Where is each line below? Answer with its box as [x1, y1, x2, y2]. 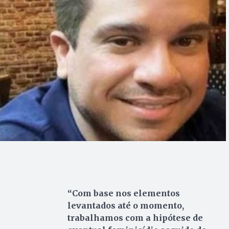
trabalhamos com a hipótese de [67, 213, 203, 223]
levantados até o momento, [67, 200, 184, 211]
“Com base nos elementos [67, 188, 180, 199]
